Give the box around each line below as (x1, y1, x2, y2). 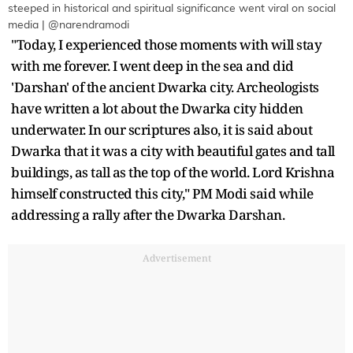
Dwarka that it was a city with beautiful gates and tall (11, 142, 335, 161)
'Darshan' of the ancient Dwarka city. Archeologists (11, 78, 319, 97)
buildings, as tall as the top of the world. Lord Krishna (11, 163, 334, 182)
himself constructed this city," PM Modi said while (11, 184, 313, 203)
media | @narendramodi (8, 20, 129, 32)
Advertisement (142, 251, 211, 266)
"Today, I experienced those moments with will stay (11, 35, 321, 54)
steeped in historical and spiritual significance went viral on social (8, 3, 336, 15)
